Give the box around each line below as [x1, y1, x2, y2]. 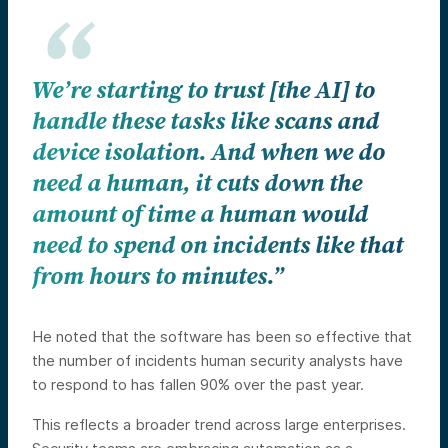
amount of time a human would [32, 200, 368, 231]
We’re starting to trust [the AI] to [32, 76, 375, 107]
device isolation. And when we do [32, 138, 385, 169]
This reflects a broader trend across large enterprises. [32, 415, 406, 435]
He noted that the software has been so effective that [32, 327, 412, 347]
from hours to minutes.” [32, 262, 284, 293]
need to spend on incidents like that [32, 231, 403, 262]
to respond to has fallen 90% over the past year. [32, 375, 364, 395]
